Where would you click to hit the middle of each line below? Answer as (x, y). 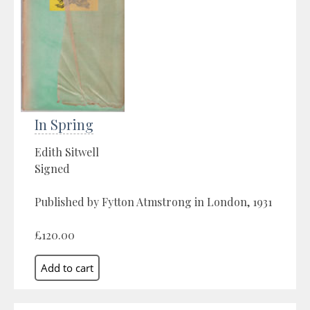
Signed (52, 168)
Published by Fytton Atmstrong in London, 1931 (153, 201)
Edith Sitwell (67, 152)
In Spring (64, 124)
